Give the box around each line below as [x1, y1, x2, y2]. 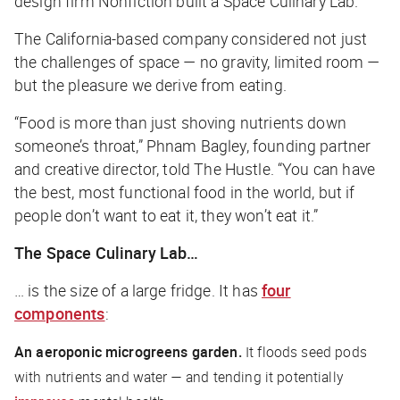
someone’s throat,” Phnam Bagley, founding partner [14, 135, 371, 157]
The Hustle [194, 158, 271, 180]
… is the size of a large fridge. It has [14, 279, 262, 302]
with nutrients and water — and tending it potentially [14, 367, 343, 387]
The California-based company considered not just [14, 28, 368, 50]
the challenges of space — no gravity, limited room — [14, 51, 380, 73]
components [14, 303, 105, 325]
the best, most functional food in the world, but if [14, 181, 355, 204]
